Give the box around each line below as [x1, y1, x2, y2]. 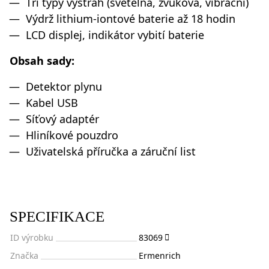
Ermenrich [139, 249, 181, 261]
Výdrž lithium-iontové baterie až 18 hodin [26, 11, 235, 26]
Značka [10, 249, 38, 261]
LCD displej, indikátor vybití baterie [26, 27, 204, 42]
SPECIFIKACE [10, 208, 108, 225]
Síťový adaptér [26, 111, 99, 126]
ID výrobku [10, 231, 53, 243]
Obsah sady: [10, 53, 74, 68]
